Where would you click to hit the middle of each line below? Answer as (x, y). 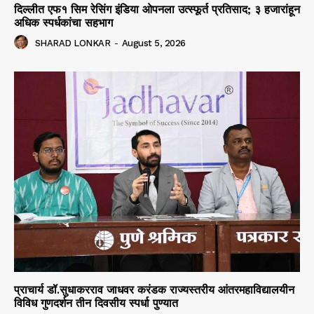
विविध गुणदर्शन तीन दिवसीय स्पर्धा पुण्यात (96, 303)
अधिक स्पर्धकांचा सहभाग (63, 23)
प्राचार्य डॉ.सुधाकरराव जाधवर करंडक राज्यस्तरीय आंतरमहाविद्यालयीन (154, 289)
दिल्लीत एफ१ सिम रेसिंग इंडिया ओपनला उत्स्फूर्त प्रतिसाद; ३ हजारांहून (157, 10)
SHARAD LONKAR (72, 43)
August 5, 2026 (153, 43)
